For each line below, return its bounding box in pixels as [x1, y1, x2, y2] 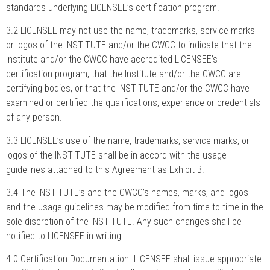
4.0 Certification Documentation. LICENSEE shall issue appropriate [6, 253, 262, 265]
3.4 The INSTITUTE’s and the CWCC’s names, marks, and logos [6, 187, 248, 199]
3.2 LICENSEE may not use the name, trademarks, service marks [6, 25, 255, 37]
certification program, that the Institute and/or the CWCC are [6, 68, 241, 80]
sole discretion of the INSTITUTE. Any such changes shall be [6, 216, 242, 228]
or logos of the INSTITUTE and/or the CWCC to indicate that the [6, 39, 252, 51]
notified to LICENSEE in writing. [6, 230, 124, 242]
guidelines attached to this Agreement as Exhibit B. [6, 163, 204, 175]
